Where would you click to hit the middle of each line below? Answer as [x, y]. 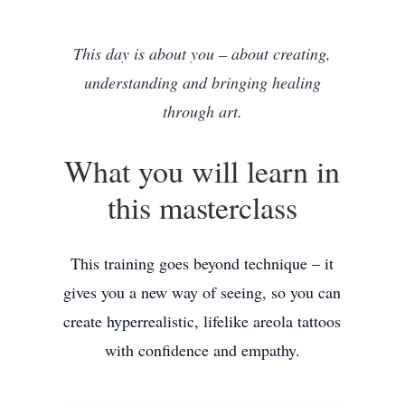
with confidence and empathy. [202, 349]
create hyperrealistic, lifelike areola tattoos [202, 320]
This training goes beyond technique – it [202, 263]
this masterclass [202, 207]
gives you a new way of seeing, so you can [202, 292]
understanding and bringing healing [202, 82]
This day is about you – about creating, [202, 53]
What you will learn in [202, 170]
